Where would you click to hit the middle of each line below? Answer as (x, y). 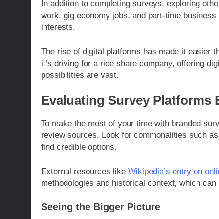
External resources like (85, 171)
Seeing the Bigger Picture (101, 207)
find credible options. (79, 147)
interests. (58, 27)
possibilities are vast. (80, 75)
